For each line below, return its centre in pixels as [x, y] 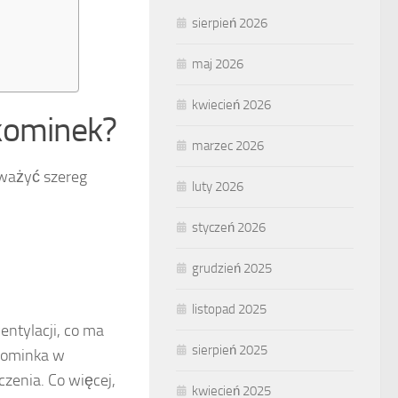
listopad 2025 [229, 309]
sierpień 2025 [230, 350]
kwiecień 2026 [231, 105]
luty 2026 [218, 187]
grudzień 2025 [232, 268]
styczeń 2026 [229, 227]
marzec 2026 [228, 146]
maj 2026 [218, 64]
